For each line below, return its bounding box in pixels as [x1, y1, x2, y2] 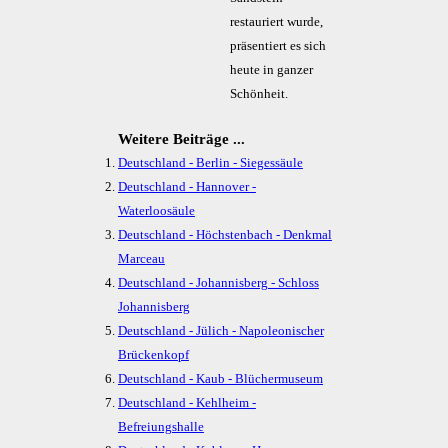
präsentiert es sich [229, 39, 326, 53]
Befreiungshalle [117, 420, 204, 434]
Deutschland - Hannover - [117, 180, 256, 194]
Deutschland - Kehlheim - [117, 396, 256, 410]
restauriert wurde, [229, 15, 323, 29]
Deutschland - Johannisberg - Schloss [117, 276, 319, 290]
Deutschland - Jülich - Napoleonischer [117, 324, 324, 338]
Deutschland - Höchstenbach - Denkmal [117, 228, 332, 242]
